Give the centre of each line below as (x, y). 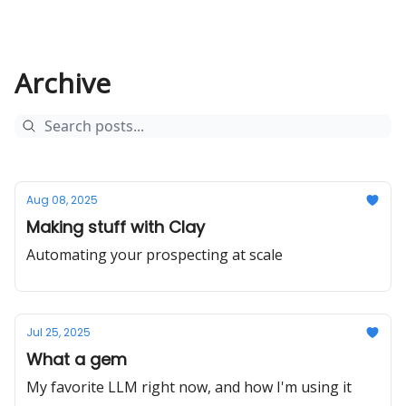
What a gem (77, 359)
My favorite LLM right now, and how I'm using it (189, 387)
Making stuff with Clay (116, 227)
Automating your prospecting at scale (155, 255)
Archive (63, 83)
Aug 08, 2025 (62, 200)
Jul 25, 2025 (58, 332)
